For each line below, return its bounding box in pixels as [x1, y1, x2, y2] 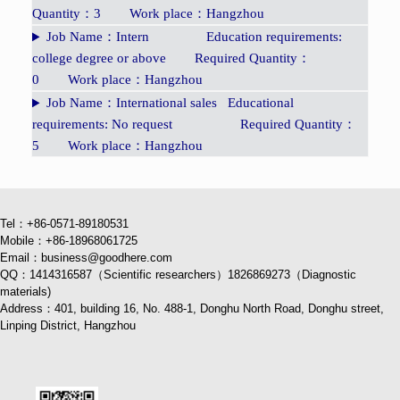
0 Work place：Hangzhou [32, 72, 203, 87]
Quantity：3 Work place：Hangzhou [32, 6, 264, 21]
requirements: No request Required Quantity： [32, 117, 356, 132]
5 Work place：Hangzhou [32, 138, 203, 154]
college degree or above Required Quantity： [32, 51, 311, 66]
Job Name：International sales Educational [46, 96, 294, 111]
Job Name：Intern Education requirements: [46, 29, 342, 45]
